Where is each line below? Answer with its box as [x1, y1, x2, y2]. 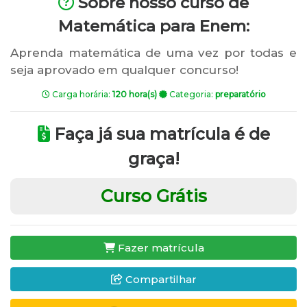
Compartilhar [122, 272, 197, 286]
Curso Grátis [100, 186, 207, 206]
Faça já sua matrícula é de [49, 124, 270, 144]
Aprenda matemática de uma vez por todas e [10, 46, 297, 60]
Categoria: [167, 89, 215, 99]
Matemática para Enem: [58, 16, 249, 36]
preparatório [214, 89, 266, 99]
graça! [127, 149, 180, 169]
